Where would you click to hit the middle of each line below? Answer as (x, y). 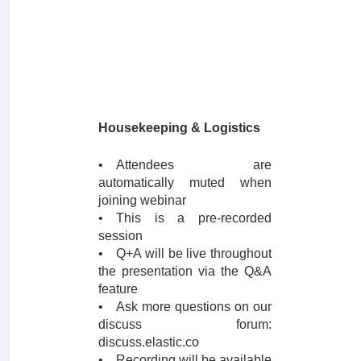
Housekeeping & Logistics (179, 127)
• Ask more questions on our (185, 306)
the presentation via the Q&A (185, 271)
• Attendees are (185, 164)
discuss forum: (185, 324)
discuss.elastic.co (149, 342)
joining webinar (142, 200)
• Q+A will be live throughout (185, 253)
